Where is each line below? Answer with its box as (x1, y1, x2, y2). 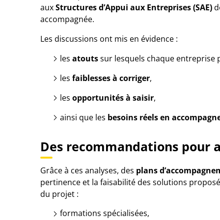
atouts (72, 53, 98, 64)
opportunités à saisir (72, 92, 154, 103)
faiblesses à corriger (72, 73, 150, 83)
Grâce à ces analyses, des (40, 165, 136, 176)
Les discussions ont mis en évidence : (40, 33, 178, 44)
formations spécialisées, (60, 208, 149, 219)
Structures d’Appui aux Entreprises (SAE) (55, 2, 212, 13)
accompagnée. (40, 14, 94, 25)
